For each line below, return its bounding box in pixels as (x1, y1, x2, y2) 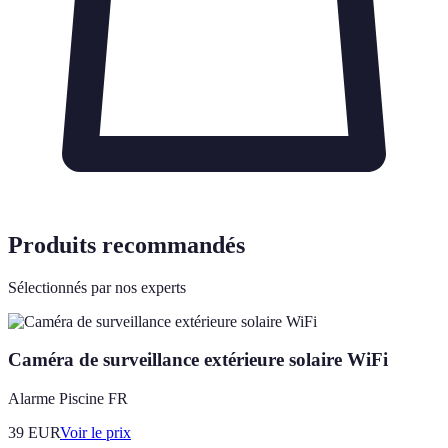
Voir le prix (60, 424, 131, 442)
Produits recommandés (8, 231, 245, 258)
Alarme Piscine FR (8, 390, 128, 408)
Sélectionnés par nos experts (8, 278, 186, 296)
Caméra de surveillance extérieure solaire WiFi (8, 349, 388, 371)
